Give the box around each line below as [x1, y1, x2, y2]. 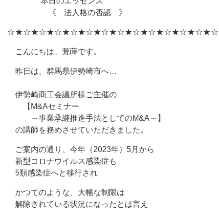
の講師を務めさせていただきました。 [7, 126, 148, 134]
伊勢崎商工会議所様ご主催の [7, 90, 117, 99]
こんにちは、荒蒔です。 [7, 47, 101, 56]
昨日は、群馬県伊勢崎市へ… [7, 67, 117, 75]
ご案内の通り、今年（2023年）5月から [7, 145, 154, 153]
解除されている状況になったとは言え [7, 200, 148, 208]
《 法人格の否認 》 [7, 8, 127, 17]
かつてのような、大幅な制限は [7, 188, 125, 197]
